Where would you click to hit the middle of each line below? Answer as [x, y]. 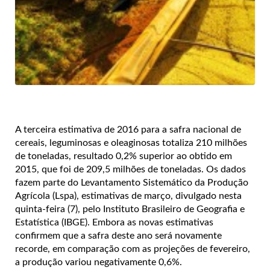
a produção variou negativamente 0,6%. [99, 262]
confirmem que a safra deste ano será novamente [118, 235]
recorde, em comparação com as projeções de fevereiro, [133, 249]
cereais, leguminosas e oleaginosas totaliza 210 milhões [131, 143]
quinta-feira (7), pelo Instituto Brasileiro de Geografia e [130, 209]
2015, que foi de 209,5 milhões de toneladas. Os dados [130, 169]
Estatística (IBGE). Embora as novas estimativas [114, 222]
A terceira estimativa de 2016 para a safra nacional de [128, 129]
